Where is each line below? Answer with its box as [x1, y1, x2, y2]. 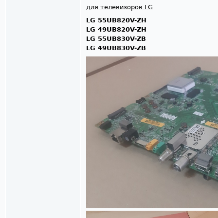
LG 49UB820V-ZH [86, 25, 146, 33]
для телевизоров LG [86, 3, 153, 11]
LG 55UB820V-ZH [86, 16, 146, 24]
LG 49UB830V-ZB [86, 44, 146, 52]
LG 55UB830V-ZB [86, 35, 146, 42]
